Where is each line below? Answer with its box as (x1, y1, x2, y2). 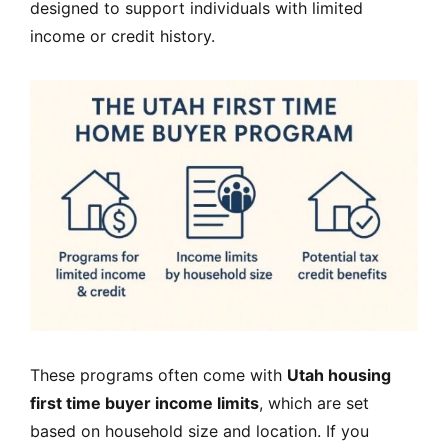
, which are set (259, 392, 369, 413)
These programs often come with (30, 364, 287, 385)
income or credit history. (30, 25, 215, 46)
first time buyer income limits (30, 392, 259, 413)
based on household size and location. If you (30, 420, 369, 441)
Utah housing (287, 364, 391, 385)
